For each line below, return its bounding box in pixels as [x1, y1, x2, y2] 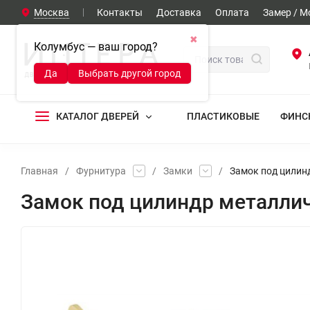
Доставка [156, 7, 201, 18]
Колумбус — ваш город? [34, 40, 158, 53]
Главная [21, 165, 58, 176]
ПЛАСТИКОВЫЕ [187, 111, 259, 122]
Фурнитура [76, 165, 126, 176]
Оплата [215, 7, 249, 18]
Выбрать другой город [78, 68, 181, 79]
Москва [34, 7, 69, 18]
